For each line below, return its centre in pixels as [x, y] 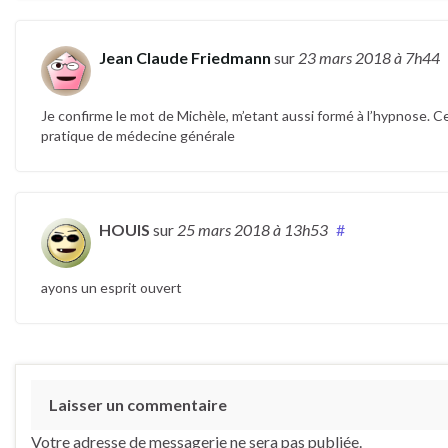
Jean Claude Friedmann [185, 58]
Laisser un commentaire [138, 405]
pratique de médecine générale [138, 136]
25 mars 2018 [225, 230]
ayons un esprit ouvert [111, 288]
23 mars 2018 [346, 58]
